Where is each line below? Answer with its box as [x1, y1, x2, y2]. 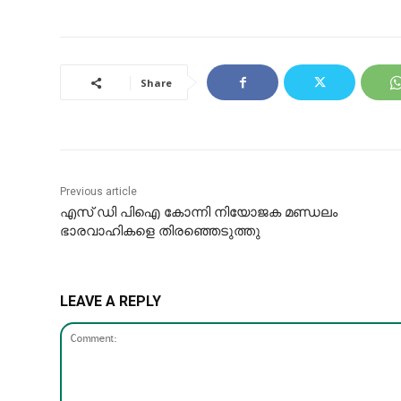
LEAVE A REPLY [60, 293, 162, 311]
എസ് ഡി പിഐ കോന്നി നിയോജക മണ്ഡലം [60, 204, 338, 221]
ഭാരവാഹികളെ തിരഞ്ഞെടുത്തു [60, 223, 261, 240]
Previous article [60, 185, 138, 199]
